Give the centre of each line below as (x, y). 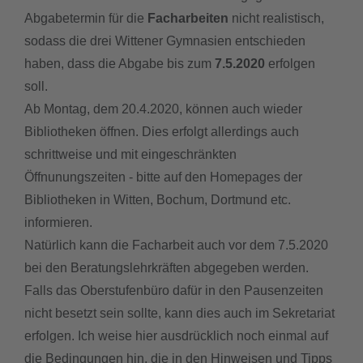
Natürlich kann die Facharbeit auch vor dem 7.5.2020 (176, 245)
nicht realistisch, (276, 18)
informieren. (58, 222)
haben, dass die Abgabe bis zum (118, 63)
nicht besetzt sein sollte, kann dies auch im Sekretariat (179, 313)
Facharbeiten (188, 18)
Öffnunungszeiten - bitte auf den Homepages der (163, 177)
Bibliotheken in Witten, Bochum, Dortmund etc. (158, 199)
